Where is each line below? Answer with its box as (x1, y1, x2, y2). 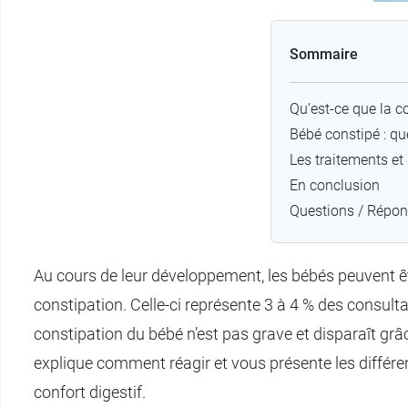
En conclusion (290, 176, 380, 194)
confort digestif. (34, 382, 146, 402)
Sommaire (290, 45, 358, 63)
